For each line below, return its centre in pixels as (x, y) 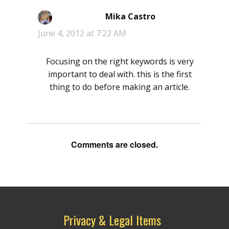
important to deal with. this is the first (120, 74)
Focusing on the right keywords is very (120, 62)
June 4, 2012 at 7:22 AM (82, 33)
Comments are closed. (114, 145)
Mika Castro (130, 17)
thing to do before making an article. (120, 87)
